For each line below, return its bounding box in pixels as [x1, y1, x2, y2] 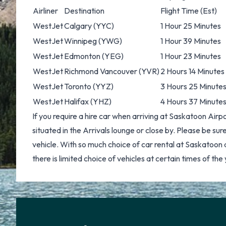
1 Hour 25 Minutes [160, 21, 221, 31]
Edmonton [64, 51, 100, 61]
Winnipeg [64, 36, 97, 46]
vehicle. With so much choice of [32, 139, 141, 149]
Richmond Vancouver [64, 66, 137, 76]
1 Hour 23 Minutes [160, 51, 221, 61]
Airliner [33, 6, 58, 16]
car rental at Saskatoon [141, 139, 222, 149]
